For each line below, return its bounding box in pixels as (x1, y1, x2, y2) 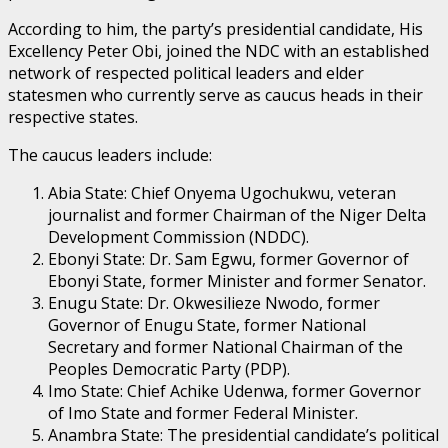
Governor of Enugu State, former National (48, 314, 366, 337)
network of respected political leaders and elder (8, 62, 364, 85)
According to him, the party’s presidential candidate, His (8, 18, 423, 41)
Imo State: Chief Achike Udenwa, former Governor (48, 380, 421, 403)
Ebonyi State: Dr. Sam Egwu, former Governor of (48, 248, 409, 271)
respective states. (8, 106, 138, 129)
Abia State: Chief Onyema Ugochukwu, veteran (48, 182, 396, 205)
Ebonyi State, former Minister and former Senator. (48, 270, 426, 293)
